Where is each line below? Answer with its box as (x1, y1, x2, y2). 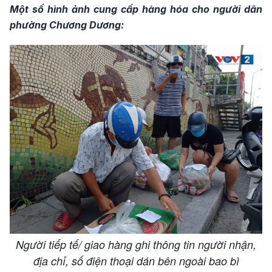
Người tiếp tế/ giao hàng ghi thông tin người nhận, (16, 237, 256, 253)
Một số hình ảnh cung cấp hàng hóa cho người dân (10, 3, 262, 16)
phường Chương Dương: (10, 19, 124, 32)
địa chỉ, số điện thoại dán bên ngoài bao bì (33, 253, 239, 269)
